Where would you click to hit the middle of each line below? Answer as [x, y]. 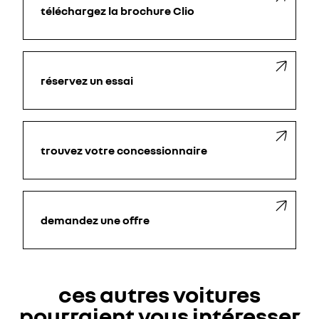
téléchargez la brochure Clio [117, 11]
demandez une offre [95, 220]
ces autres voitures [159, 294]
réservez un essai [87, 81]
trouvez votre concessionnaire [124, 151]
